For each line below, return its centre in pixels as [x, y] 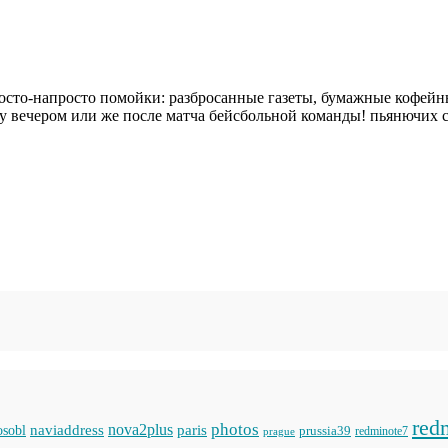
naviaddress [67, 430]
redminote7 [381, 432]
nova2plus [140, 430]
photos [235, 429]
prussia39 [325, 431]
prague [279, 431]
